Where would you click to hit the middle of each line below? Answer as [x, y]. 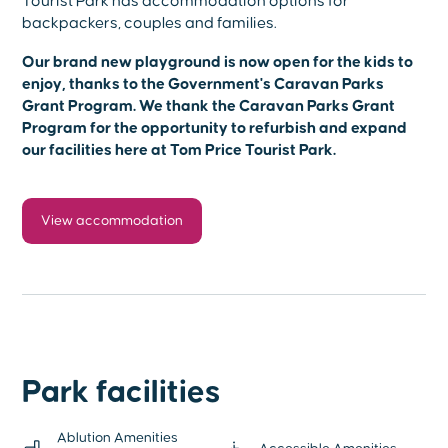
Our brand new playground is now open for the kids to [218, 62]
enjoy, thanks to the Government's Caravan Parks [203, 84]
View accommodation [112, 221]
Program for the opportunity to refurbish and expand [215, 128]
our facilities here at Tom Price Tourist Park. [179, 150]
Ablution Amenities [118, 437]
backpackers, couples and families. [150, 23]
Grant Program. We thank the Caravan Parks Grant [209, 106]
